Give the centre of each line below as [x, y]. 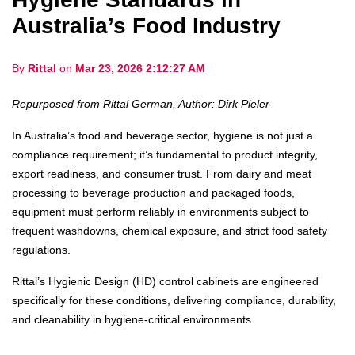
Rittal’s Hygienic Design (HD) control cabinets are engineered [165, 281]
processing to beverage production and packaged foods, [153, 193]
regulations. [41, 250]
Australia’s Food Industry [146, 26]
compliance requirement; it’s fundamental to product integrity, [165, 155]
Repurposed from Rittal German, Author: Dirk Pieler [142, 104]
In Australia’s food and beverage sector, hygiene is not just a [162, 136]
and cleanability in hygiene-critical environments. [133, 319]
